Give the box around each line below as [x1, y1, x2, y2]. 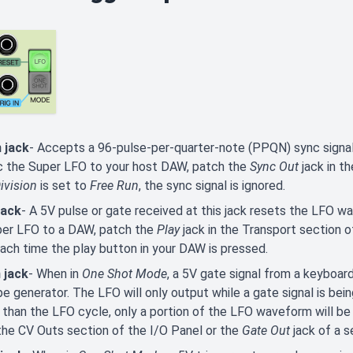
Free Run [90, 178, 139, 193]
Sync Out [250, 159, 299, 174]
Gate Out [242, 323, 290, 338]
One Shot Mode [82, 266, 167, 281]
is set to [37, 178, 90, 193]
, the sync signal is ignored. [139, 178, 285, 193]
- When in [28, 266, 82, 281]
